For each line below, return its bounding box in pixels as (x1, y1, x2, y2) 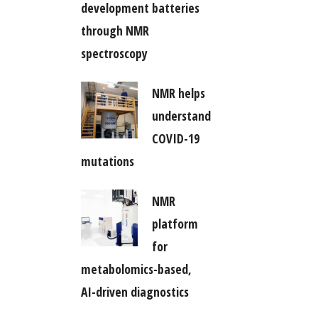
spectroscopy (80, 44, 148, 62)
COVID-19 (151, 129, 199, 147)
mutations (80, 152, 134, 170)
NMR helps (151, 84, 205, 102)
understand (151, 106, 211, 124)
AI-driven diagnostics (80, 283, 189, 300)
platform (151, 214, 198, 232)
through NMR (80, 21, 149, 39)
